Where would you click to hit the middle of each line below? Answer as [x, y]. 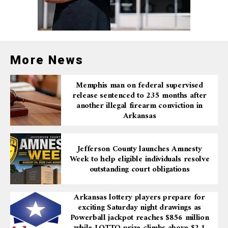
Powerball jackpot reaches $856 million [139, 218]
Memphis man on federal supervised [139, 86]
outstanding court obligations [139, 170]
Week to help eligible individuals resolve [139, 160]
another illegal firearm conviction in [139, 106]
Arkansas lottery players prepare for [139, 198]
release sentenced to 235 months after [139, 96]
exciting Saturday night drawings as [139, 208]
